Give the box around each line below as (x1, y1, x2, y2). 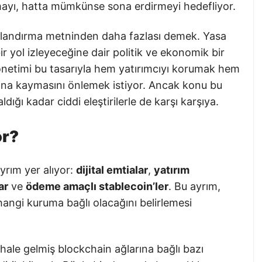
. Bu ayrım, (168, 180, 220, 193)
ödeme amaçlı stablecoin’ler (26, 180, 168, 193)
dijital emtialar (76, 164, 148, 177)
